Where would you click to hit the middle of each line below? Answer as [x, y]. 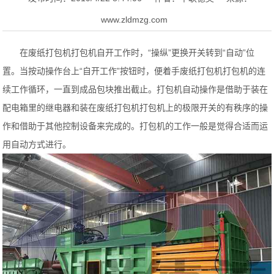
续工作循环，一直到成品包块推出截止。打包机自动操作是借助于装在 [135, 89]
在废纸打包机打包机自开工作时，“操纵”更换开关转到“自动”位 [137, 52]
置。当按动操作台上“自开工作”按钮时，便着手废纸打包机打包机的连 [134, 71]
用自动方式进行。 [37, 144]
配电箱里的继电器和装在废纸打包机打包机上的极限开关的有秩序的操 [135, 107]
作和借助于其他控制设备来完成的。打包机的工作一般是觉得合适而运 [135, 126]
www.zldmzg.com [134, 19]
